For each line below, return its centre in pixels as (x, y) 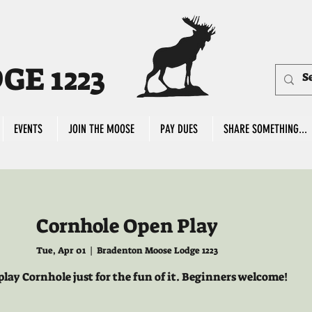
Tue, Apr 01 (61, 251)
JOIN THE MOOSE (101, 129)
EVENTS (28, 129)
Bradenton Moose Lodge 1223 (157, 251)
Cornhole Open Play (127, 226)
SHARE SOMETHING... (265, 129)
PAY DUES (179, 129)
